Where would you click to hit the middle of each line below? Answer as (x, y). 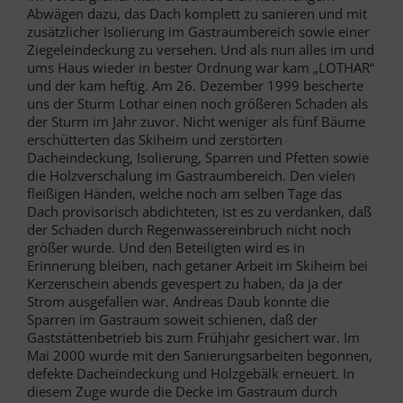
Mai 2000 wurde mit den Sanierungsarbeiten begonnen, (200, 356)
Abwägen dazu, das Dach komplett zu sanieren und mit (197, 14)
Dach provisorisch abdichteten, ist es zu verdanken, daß (199, 212)
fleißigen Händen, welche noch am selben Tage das (184, 194)
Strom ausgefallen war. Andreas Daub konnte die (178, 302)
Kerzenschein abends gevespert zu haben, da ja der (185, 284)
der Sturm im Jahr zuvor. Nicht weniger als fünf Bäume (196, 122)
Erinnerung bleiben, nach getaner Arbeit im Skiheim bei (197, 266)
